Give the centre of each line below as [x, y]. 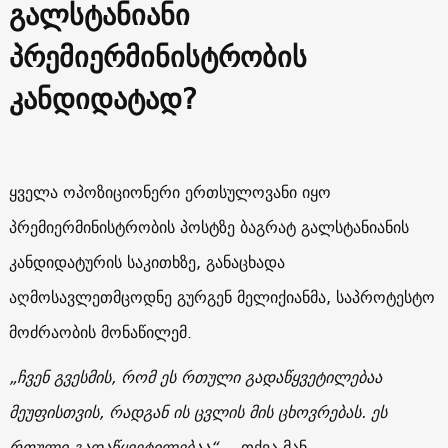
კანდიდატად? [102, 98]
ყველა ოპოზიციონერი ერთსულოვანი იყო [169, 191]
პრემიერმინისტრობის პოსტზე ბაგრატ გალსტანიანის [208, 226]
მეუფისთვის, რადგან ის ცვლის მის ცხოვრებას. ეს [197, 411]
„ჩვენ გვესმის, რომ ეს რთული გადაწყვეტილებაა [195, 376]
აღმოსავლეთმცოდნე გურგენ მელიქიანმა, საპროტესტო [221, 296]
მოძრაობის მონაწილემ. [100, 331]
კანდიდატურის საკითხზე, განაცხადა [146, 261]
